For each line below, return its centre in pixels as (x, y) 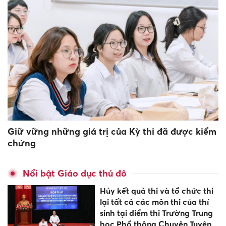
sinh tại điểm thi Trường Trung (156, 213)
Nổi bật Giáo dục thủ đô (75, 174)
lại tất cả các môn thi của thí (154, 202)
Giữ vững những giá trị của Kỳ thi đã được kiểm (112, 132)
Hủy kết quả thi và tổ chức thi (156, 191)
